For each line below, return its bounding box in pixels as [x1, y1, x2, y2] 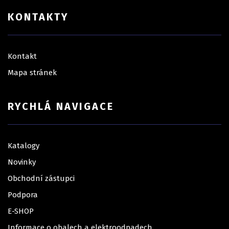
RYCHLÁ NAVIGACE [8, 100, 114, 113]
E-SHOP [8, 207, 34, 216]
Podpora [8, 190, 38, 200]
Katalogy [8, 141, 39, 151]
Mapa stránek [8, 68, 57, 78]
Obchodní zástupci [8, 174, 75, 184]
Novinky [8, 157, 36, 167]
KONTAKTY [8, 11, 69, 24]
